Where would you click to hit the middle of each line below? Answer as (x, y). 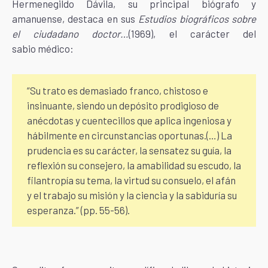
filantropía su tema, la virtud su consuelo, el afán (131, 180)
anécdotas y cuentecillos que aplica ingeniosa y (129, 120)
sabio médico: (43, 48)
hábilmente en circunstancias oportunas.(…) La (130, 135)
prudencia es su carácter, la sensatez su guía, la (129, 150)
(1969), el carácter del (193, 33)
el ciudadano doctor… (71, 33)
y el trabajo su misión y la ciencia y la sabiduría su (132, 195)
